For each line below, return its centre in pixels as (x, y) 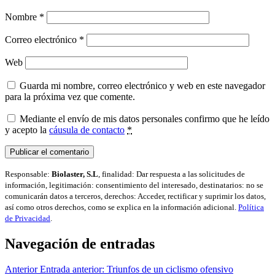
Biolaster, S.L (75, 174)
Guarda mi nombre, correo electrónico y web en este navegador (142, 85)
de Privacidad (28, 218)
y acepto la (27, 130)
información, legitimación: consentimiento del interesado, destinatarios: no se (134, 185)
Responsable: (28, 174)
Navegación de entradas (80, 243)
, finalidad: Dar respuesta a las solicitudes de (172, 174)
